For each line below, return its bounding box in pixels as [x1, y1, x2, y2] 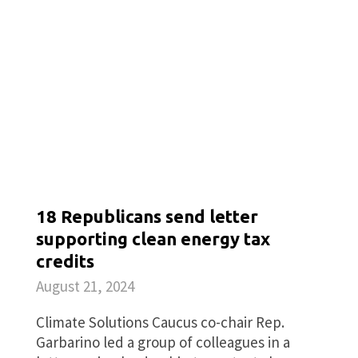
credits [36, 251, 94, 271]
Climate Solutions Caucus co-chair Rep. [36, 312, 284, 332]
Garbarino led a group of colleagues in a [36, 332, 290, 352]
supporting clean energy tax [36, 229, 270, 249]
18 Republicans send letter [36, 206, 258, 226]
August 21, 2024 [36, 276, 134, 296]
